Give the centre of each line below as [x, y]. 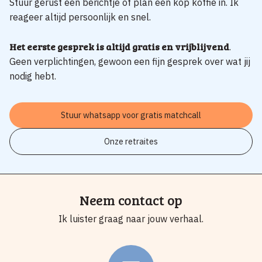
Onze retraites [131, 142]
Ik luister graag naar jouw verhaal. [131, 219]
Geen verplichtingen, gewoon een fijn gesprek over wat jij [130, 61]
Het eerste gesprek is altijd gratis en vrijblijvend [119, 46]
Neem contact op [131, 200]
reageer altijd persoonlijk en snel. [80, 17]
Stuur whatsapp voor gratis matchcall [131, 115]
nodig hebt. [33, 76]
